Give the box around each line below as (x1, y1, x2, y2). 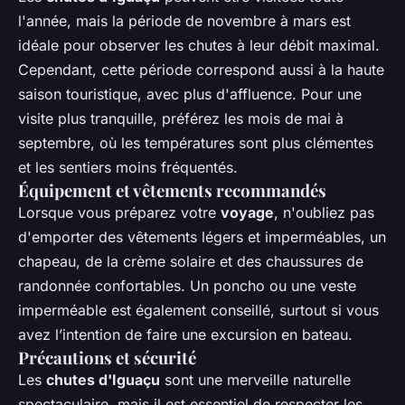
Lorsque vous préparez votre (18, 202, 221, 221)
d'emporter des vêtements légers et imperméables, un (18, 227, 386, 246)
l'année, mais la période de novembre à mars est (18, 11, 351, 30)
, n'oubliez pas (274, 202, 374, 221)
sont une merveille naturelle (160, 370, 351, 389)
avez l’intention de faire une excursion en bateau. (18, 325, 353, 344)
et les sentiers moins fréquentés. (18, 157, 238, 176)
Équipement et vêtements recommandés (18, 178, 326, 202)
